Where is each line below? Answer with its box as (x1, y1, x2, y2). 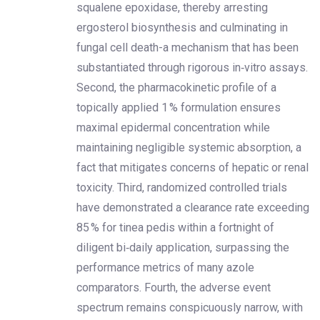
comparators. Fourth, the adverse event (76, 280, 271, 294)
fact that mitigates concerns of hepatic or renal (76, 160, 309, 174)
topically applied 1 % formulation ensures (76, 100, 281, 114)
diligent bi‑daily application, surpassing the (76, 240, 289, 254)
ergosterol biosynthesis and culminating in (76, 20, 288, 34)
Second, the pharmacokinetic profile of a (76, 80, 276, 94)
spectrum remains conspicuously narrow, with (76, 300, 303, 314)
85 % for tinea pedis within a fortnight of (76, 220, 274, 234)
